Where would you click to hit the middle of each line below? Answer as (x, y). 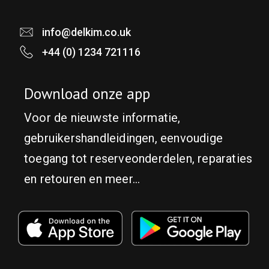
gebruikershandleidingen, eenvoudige (124, 138)
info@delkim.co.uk (86, 32)
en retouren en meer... (82, 179)
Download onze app (87, 93)
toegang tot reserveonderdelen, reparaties (138, 158)
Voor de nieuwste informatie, (102, 117)
